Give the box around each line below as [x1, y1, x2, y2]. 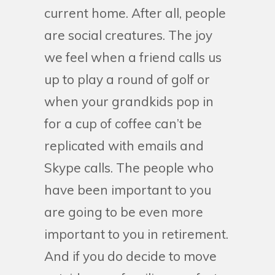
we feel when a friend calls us [44, 49, 222, 65]
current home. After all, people [44, 5, 226, 21]
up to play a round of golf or [44, 71, 210, 87]
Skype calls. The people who [44, 160, 214, 176]
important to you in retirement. [44, 226, 228, 242]
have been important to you [44, 182, 211, 198]
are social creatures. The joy [44, 27, 212, 43]
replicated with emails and [44, 137, 204, 153]
